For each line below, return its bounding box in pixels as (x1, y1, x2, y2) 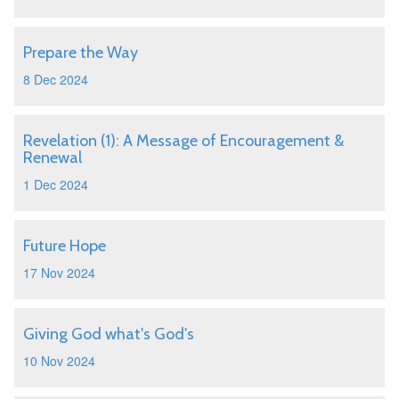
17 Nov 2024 (23, 264, 95, 281)
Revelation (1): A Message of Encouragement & (23, 131, 344, 151)
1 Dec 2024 (23, 175, 88, 193)
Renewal (23, 148, 82, 167)
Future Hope (23, 236, 106, 256)
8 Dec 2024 (23, 70, 88, 88)
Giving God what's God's (23, 324, 194, 344)
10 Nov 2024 (23, 352, 95, 370)
